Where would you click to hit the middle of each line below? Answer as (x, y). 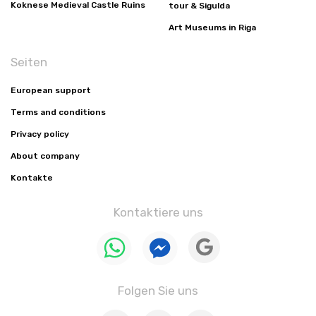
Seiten (29, 62)
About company (45, 156)
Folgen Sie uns (158, 291)
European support (51, 90)
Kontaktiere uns (158, 212)
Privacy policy (40, 134)
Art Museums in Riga (212, 28)
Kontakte (32, 178)
